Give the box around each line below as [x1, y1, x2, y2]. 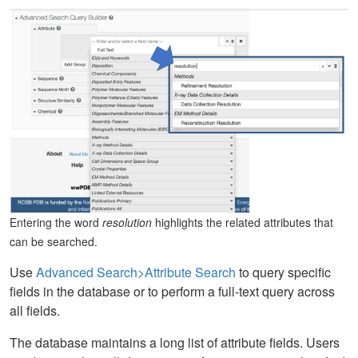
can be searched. [10, 233, 97, 250]
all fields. [10, 301, 60, 320]
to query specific [236, 263, 331, 282]
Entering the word [10, 214, 102, 231]
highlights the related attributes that [152, 214, 333, 231]
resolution [102, 214, 152, 231]
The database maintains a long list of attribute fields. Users [10, 333, 340, 352]
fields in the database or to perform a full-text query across [10, 282, 335, 301]
